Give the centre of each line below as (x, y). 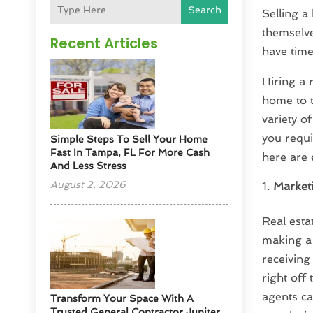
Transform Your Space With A (122, 299)
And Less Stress (89, 166)
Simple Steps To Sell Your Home (129, 139)
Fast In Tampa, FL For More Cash (130, 153)
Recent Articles (104, 44)
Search (204, 10)
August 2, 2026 (88, 185)
